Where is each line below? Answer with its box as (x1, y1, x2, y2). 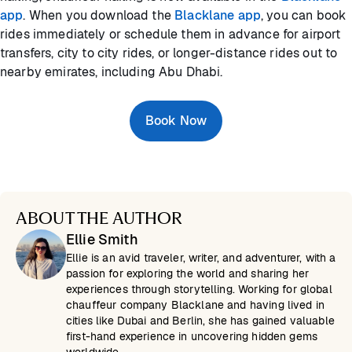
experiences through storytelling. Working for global (66, 282, 332, 297)
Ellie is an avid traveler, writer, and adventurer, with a (66, 251, 336, 266)
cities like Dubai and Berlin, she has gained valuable (66, 313, 335, 328)
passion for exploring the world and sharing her (66, 266, 310, 281)
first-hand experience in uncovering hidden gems (66, 329, 318, 344)
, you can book (261, 7, 346, 24)
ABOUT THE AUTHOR (16, 208, 182, 229)
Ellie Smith (66, 230, 138, 249)
